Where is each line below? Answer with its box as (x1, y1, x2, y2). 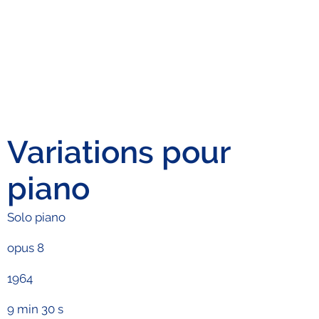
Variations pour (7, 133, 231, 170)
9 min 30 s (7, 302, 64, 317)
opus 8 (7, 240, 45, 255)
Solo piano (7, 209, 66, 224)
